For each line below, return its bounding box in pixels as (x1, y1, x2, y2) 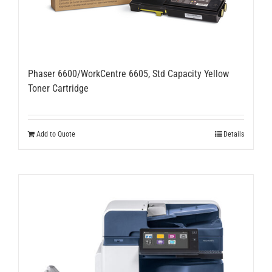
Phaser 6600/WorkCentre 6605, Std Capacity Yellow (28, 68, 229, 80)
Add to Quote (36, 130, 75, 138)
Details (223, 130, 244, 138)
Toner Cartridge (28, 83, 89, 94)
